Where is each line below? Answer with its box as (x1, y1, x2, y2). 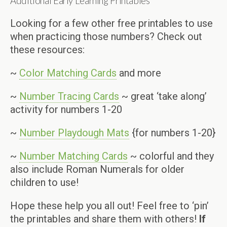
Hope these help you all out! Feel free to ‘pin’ (10, 200, 209, 212)
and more (117, 67, 161, 80)
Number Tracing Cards (19, 90, 119, 103)
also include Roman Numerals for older (10, 163, 184, 176)
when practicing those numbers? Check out (10, 30, 202, 43)
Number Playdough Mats (19, 127, 129, 139)
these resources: (10, 44, 85, 56)
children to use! (10, 176, 79, 189)
